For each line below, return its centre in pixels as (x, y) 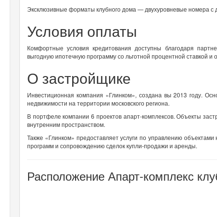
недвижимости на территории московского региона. (99, 103)
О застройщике (79, 77)
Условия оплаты (82, 31)
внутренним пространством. (67, 124)
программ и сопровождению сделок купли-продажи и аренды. (112, 145)
